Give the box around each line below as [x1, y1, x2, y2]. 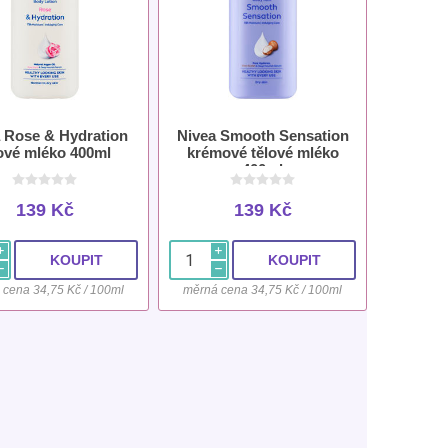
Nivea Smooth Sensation [176, 127, 349, 145]
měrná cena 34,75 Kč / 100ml [183, 283, 343, 298]
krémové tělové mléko [186, 144, 339, 162]
